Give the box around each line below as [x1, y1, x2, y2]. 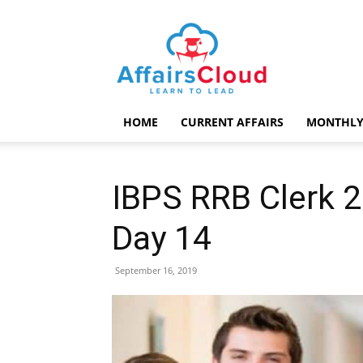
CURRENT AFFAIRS [181, 114, 284, 130]
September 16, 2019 [115, 264, 197, 276]
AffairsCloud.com [192, 23, 285, 38]
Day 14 [112, 219, 211, 258]
